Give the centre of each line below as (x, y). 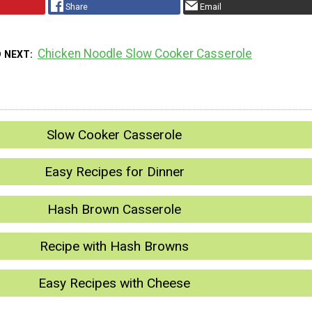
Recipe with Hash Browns (114, 246)
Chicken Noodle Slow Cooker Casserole (145, 53)
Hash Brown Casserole (114, 209)
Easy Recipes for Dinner (114, 172)
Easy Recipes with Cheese (114, 283)
